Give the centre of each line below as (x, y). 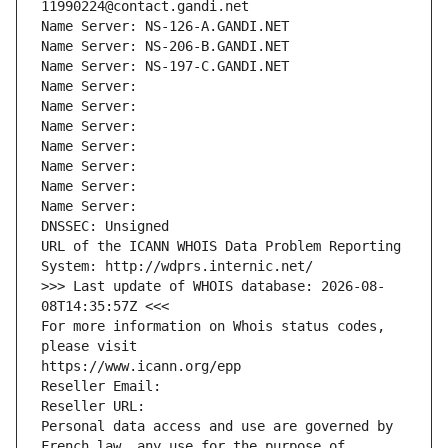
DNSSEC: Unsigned (105, 226)
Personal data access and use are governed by (217, 426)
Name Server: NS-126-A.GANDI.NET (165, 26)
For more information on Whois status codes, (213, 326)
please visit (89, 346)
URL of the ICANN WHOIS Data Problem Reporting (221, 246)
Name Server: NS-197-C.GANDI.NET (165, 66)
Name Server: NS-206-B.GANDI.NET (165, 46)
